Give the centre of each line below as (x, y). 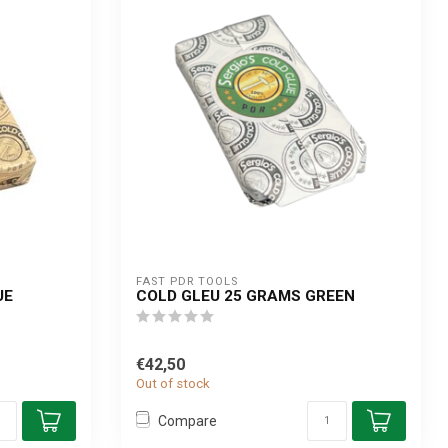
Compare (187, 420)
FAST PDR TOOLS (187, 281)
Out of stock (173, 383)
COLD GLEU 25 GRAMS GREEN (245, 296)
